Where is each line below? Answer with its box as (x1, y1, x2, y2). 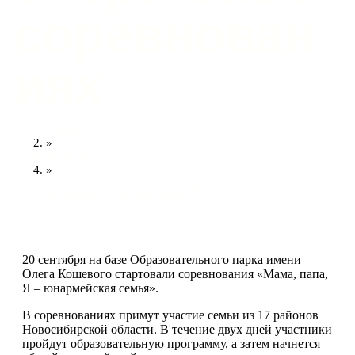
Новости (46, 150, 90, 162)
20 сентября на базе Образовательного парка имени (22, 253, 301, 266)
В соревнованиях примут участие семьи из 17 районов (22, 308, 319, 322)
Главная (46, 123, 86, 136)
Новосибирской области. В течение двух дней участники (22, 323, 332, 336)
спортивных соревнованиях (46, 190, 189, 203)
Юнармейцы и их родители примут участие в (46, 177, 282, 189)
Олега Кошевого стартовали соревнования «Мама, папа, (22, 267, 328, 281)
